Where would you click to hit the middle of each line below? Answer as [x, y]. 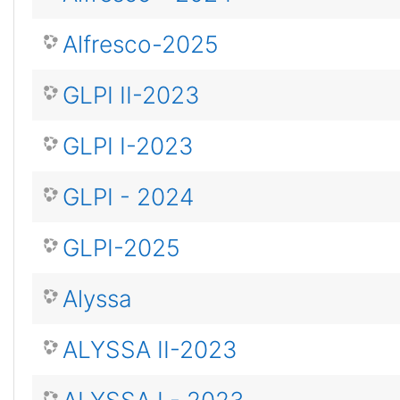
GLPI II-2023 [131, 95]
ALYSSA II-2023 [150, 350]
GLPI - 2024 [128, 197]
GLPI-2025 [121, 248]
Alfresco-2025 [141, 44]
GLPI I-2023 [128, 146]
